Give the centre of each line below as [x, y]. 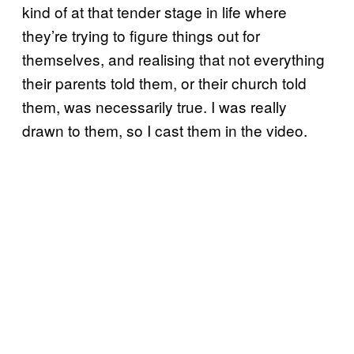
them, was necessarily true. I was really [154, 106]
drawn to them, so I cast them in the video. [165, 130]
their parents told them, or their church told [164, 82]
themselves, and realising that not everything [173, 58]
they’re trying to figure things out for [141, 35]
